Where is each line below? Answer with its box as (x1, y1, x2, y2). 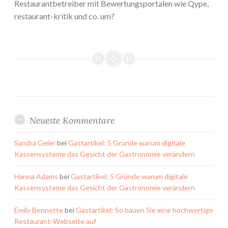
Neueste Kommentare (29, 115, 115, 127)
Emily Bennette (14, 206, 63, 215)
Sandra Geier (14, 138, 55, 148)
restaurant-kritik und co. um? (14, 11, 115, 21)
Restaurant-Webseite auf (14, 217, 96, 226)
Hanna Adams (14, 172, 58, 181)
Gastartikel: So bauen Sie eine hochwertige (76, 206, 213, 215)
